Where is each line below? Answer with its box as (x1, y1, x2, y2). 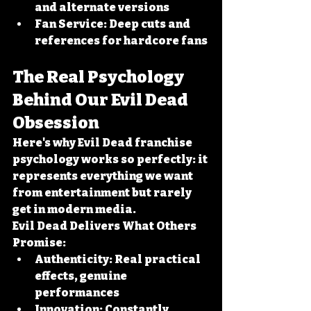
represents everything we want (12, 169, 195, 183)
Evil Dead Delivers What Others (12, 219, 199, 233)
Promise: (12, 236, 66, 249)
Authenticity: (35, 253, 112, 266)
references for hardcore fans (35, 34, 208, 47)
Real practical (112, 253, 203, 266)
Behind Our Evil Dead (12, 90, 191, 110)
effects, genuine (35, 269, 129, 283)
